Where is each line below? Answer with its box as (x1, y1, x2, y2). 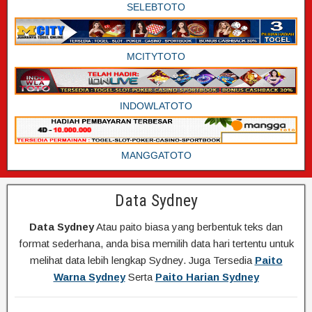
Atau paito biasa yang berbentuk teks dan (94, 221, 283, 233)
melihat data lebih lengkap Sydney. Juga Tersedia (29, 254, 255, 266)
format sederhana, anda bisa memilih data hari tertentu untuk (18, 237, 294, 249)
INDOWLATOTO (120, 100, 192, 111)
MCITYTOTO (127, 51, 185, 62)
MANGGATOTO (120, 150, 192, 161)
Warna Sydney (53, 271, 125, 283)
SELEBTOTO (127, 1, 185, 13)
